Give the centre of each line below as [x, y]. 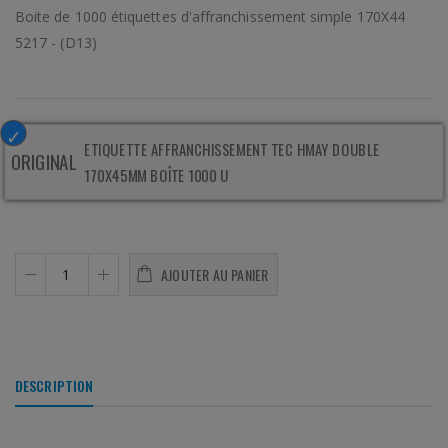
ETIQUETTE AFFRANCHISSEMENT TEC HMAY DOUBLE [232, 148]
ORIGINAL [44, 162]
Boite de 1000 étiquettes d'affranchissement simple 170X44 [210, 16]
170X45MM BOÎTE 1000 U [156, 174]
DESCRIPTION [54, 385]
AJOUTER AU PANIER [215, 274]
